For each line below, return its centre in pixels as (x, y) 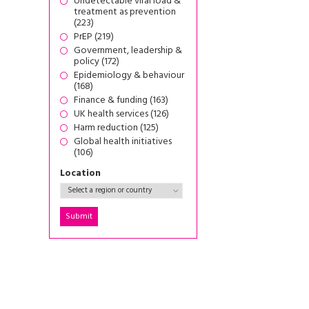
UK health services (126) (121, 114)
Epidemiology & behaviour (129, 76)
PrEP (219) (94, 37)
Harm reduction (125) (116, 128)
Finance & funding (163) (121, 100)
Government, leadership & (128, 51)
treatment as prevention (125, 12)
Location (80, 173)
